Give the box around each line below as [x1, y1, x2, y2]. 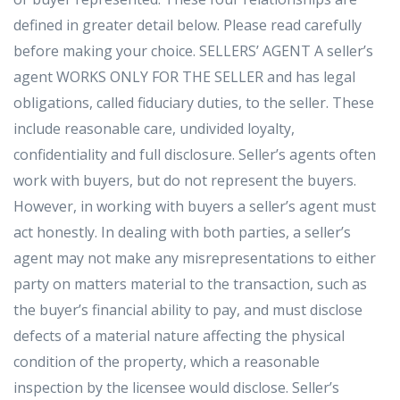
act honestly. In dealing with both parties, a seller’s [13, 221, 351, 242]
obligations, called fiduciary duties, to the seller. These [13, 92, 374, 112]
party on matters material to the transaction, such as [13, 273, 367, 294]
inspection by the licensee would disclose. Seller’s [13, 377, 339, 397]
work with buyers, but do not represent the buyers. [13, 170, 356, 190]
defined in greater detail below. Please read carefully [13, 14, 362, 35]
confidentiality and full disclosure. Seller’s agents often [13, 144, 376, 164]
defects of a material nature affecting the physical [13, 325, 345, 346]
